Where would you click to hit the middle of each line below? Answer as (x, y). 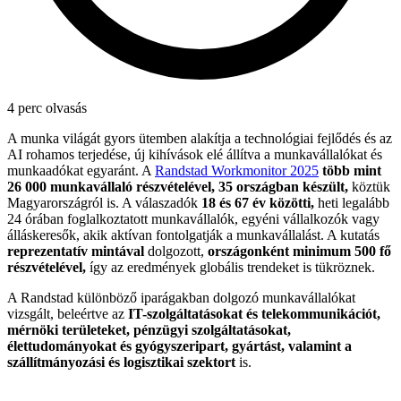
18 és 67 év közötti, (260, 203)
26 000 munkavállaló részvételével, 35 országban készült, (178, 187)
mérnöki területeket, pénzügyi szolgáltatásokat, (149, 330)
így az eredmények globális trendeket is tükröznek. (230, 268)
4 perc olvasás (47, 108)
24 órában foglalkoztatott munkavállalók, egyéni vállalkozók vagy (193, 219)
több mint (352, 171)
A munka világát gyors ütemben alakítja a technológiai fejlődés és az (200, 139)
